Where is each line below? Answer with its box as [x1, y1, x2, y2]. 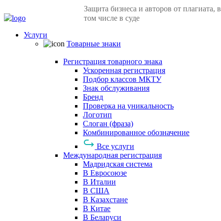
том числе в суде [84, 14, 140, 22]
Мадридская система [83, 160, 152, 168]
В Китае [83, 204, 110, 213]
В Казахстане [83, 195, 128, 204]
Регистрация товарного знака [63, 57, 162, 66]
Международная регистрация [63, 151, 162, 159]
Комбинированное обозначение [83, 128, 189, 137]
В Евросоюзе [83, 169, 127, 177]
